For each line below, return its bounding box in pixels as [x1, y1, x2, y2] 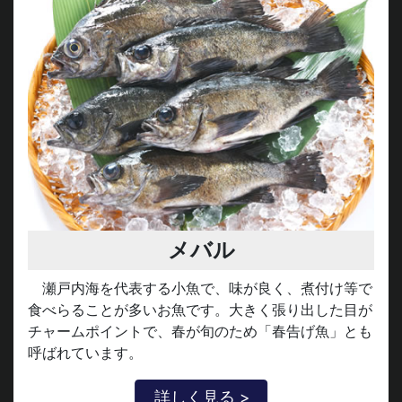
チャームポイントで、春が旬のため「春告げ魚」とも [28, 318, 372, 336]
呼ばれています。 [28, 339, 143, 358]
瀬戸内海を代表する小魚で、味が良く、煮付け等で [42, 275, 372, 293]
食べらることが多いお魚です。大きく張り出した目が [28, 296, 372, 315]
